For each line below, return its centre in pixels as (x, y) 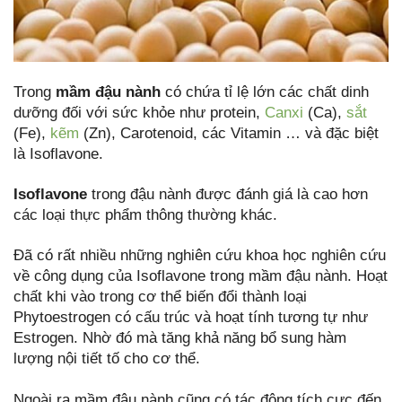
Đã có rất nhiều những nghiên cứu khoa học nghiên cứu (200, 256)
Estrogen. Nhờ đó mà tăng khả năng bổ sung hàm (180, 338)
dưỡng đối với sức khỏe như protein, (139, 113)
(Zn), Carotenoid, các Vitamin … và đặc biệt (229, 134)
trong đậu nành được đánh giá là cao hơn (227, 195)
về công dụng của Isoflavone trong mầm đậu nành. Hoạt (201, 276)
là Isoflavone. (58, 154)
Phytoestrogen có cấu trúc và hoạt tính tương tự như (191, 318)
